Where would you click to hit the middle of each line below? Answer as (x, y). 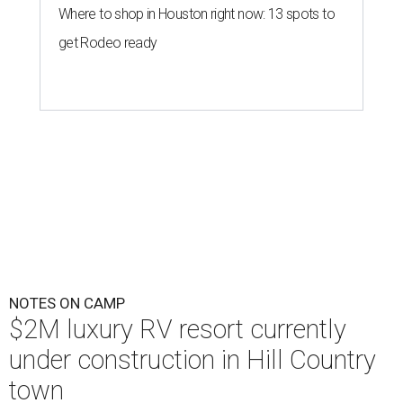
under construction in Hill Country (193, 359)
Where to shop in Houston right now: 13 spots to (197, 13)
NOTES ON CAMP (67, 303)
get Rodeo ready (108, 42)
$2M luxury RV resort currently (178, 329)
